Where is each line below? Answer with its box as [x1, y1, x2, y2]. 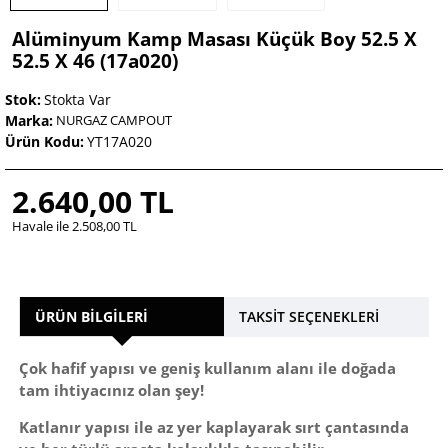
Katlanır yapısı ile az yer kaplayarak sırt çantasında [19, 417, 409, 438]
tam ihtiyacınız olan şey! [19, 380, 204, 401]
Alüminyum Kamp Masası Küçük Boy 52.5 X [12, 26, 417, 53]
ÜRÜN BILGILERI [35, 306, 148, 326]
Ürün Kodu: [5, 132, 84, 152]
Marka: [5, 111, 53, 131]
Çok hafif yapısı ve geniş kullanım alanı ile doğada [19, 358, 396, 379]
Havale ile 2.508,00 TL [12, 217, 137, 236]
